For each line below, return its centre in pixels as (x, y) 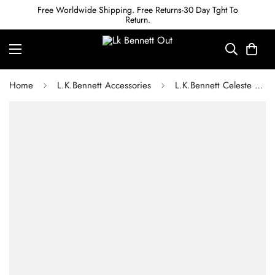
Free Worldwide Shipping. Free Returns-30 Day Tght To (137, 10)
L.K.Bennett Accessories (104, 85)
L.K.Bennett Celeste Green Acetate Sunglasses (259, 85)
